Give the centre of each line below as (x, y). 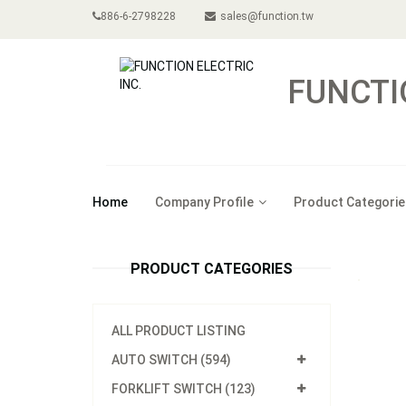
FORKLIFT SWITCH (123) (184, 389)
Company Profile (204, 202)
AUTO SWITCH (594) (171, 360)
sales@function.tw (267, 16)
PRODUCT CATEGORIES (211, 269)
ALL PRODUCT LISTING (179, 331)
